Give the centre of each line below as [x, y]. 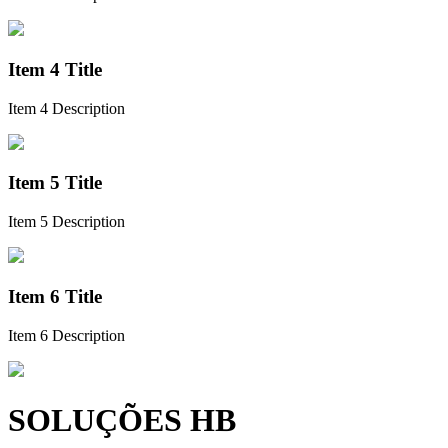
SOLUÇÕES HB [122, 420]
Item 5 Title [55, 183]
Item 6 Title [55, 296]
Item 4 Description [66, 108]
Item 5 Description [66, 222]
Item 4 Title [55, 70]
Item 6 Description [66, 335]
